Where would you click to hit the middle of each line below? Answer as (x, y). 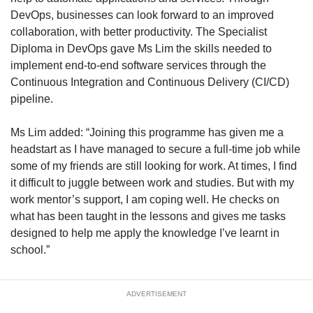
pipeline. (32, 99)
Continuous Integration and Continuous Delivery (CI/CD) (150, 82)
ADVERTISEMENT (156, 293)
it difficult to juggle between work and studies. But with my (152, 182)
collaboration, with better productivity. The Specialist (139, 31)
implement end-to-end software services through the (138, 65)
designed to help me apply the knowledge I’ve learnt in (145, 233)
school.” (30, 249)
